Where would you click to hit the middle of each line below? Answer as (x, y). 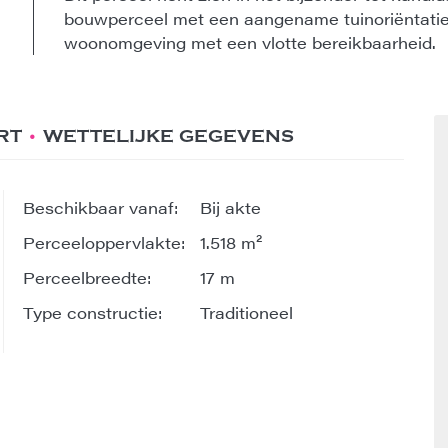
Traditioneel (246, 312)
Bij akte (230, 207)
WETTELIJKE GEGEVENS (168, 136)
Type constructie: (92, 312)
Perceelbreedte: (87, 277)
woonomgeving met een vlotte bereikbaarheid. (250, 42)
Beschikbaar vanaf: (100, 207)
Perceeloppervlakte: (104, 242)
